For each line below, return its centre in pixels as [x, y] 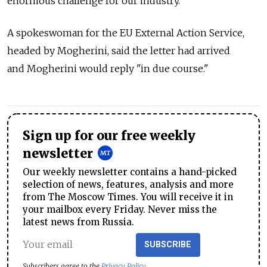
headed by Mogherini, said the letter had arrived [119, 51]
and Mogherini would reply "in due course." [108, 69]
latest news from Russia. [78, 222]
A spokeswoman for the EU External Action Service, [126, 33]
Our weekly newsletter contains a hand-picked [130, 172]
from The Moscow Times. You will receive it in [128, 197]
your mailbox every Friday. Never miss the [120, 209]
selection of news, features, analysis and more [128, 184]
